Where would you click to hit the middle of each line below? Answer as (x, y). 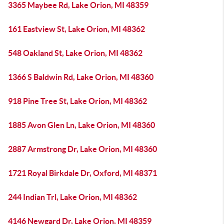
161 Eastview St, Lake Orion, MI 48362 (76, 29)
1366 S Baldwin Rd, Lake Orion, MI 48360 (81, 77)
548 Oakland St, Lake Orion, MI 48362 (75, 53)
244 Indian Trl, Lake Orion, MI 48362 (72, 197)
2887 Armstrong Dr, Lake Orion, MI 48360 (82, 149)
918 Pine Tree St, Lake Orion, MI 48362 (77, 101)
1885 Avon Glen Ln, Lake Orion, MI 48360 (81, 125)
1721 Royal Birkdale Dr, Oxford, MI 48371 (82, 173)
